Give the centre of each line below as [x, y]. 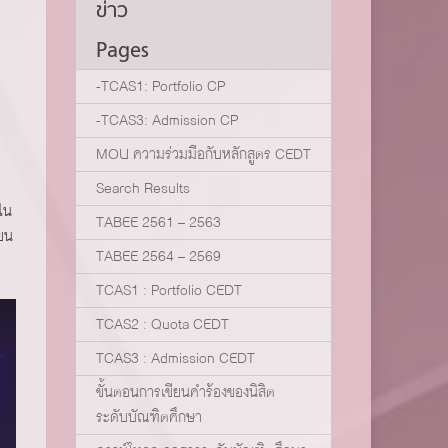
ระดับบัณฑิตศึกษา [149, 416]
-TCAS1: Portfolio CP [160, 85]
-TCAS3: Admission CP [167, 119]
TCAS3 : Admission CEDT [175, 357]
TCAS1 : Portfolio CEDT [169, 289]
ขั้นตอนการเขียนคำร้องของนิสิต [185, 391]
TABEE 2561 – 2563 [158, 221]
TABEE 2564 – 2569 [158, 255]
